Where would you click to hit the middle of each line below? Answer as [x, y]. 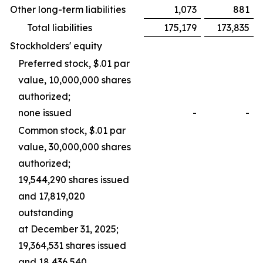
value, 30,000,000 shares [75, 147]
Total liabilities [60, 28]
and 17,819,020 [52, 196]
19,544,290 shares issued [74, 180]
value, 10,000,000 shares [75, 80]
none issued [45, 113]
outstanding [46, 213]
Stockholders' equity [56, 46]
